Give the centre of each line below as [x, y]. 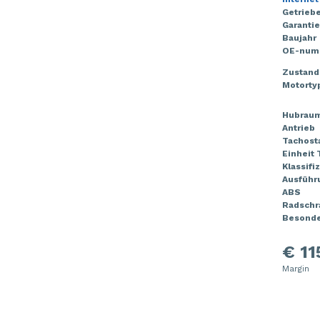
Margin [295, 269]
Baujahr [299, 38]
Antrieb [298, 128]
